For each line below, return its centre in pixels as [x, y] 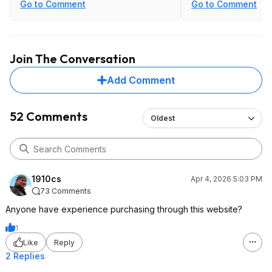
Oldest [163, 118]
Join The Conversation [73, 59]
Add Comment [141, 80]
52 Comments [49, 116]
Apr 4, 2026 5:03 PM [226, 179]
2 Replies [25, 256]
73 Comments [66, 191]
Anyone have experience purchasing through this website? [124, 209]
